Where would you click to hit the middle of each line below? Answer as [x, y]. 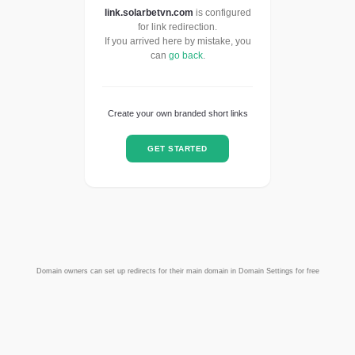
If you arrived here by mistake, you [177, 42]
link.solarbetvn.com [149, 13]
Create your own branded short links [177, 114]
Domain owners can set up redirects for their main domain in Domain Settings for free [177, 271]
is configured [222, 13]
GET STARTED [177, 148]
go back [185, 56]
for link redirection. [177, 27]
